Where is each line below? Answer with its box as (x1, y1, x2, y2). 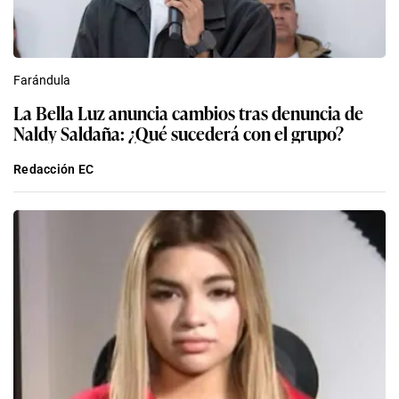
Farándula (13, 73, 70, 88)
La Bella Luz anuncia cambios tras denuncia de (13, 99, 363, 126)
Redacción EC (13, 162, 94, 177)
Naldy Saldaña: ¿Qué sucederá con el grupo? (13, 119, 344, 147)
